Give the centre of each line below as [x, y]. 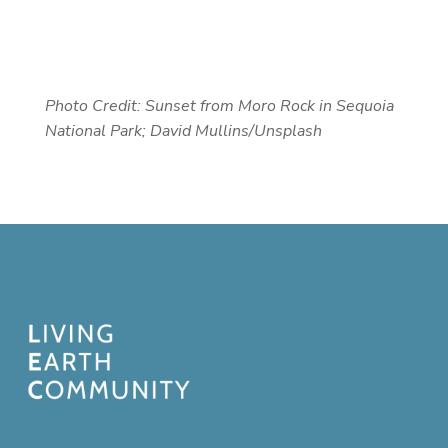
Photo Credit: [94, 106]
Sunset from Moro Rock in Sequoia [269, 106]
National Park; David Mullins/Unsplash [183, 131]
